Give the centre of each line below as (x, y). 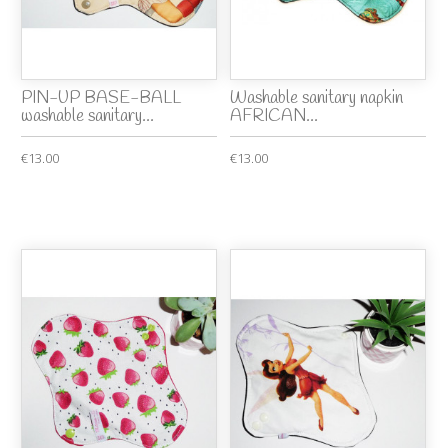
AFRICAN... (274, 117)
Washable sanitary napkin (317, 99)
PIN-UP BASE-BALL (101, 99)
